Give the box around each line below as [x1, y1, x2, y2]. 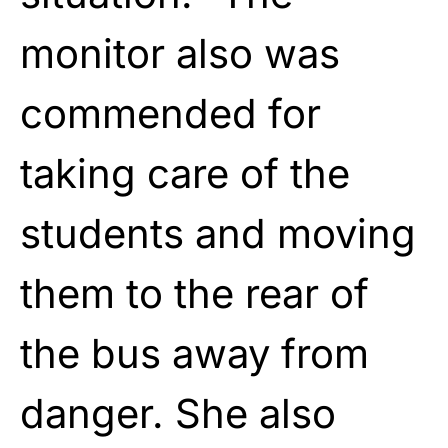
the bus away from [20, 328, 369, 378]
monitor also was [20, 28, 340, 78]
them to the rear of [20, 268, 369, 318]
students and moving [20, 208, 416, 258]
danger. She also [20, 388, 336, 438]
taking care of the [20, 148, 350, 198]
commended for [20, 88, 321, 138]
